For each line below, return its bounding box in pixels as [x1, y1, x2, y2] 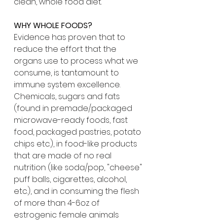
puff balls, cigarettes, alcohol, [14, 174, 129, 185]
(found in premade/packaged [14, 103, 134, 114]
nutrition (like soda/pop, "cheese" [14, 162, 144, 173]
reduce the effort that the [14, 43, 118, 55]
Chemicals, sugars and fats [14, 91, 122, 102]
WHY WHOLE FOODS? [14, 20, 92, 31]
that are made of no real [14, 150, 113, 161]
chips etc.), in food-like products [14, 138, 139, 149]
